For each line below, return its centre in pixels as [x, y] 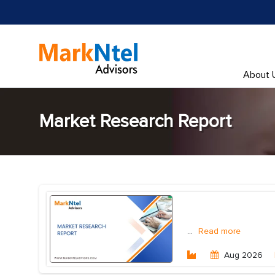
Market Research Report [135, 121]
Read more [219, 231]
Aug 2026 [243, 255]
